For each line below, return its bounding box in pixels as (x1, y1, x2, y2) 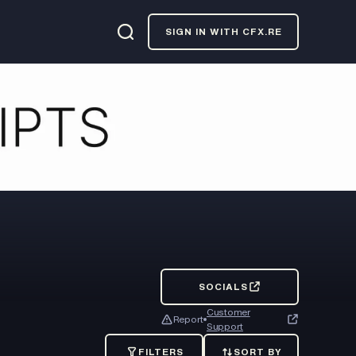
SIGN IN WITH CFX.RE (164, 25, 282, 38)
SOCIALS (198, 280, 248, 293)
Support (207, 319, 243, 333)
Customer (207, 305, 250, 319)
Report (172, 312, 203, 326)
